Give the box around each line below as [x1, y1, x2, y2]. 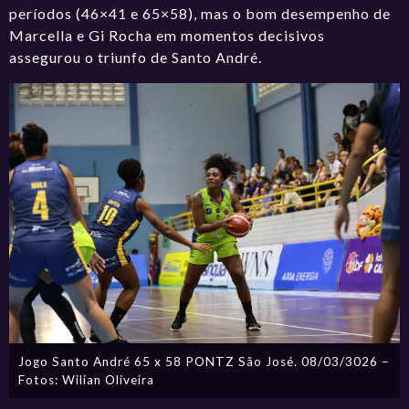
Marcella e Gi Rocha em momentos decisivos [9, 26, 326, 44]
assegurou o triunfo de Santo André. [9, 48, 263, 66]
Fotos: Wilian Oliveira [18, 372, 155, 387]
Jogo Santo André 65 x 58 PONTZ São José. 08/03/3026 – [18, 353, 391, 369]
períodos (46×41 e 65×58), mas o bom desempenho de [9, 5, 392, 22]
